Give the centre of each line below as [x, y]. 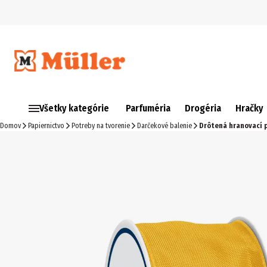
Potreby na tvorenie [101, 126]
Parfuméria [148, 108]
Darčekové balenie [164, 126]
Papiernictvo [46, 126]
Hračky [249, 108]
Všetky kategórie [74, 108]
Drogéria [203, 108]
